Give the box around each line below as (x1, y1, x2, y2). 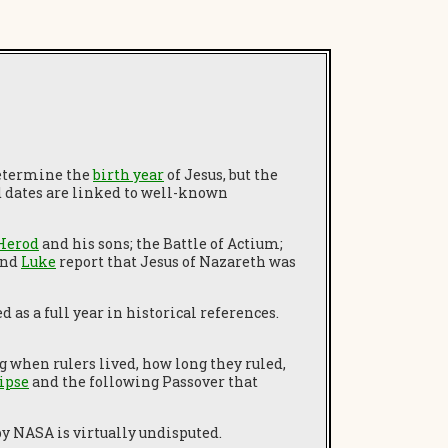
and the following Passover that (29, 372, 258, 391)
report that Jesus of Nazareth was (56, 252, 296, 271)
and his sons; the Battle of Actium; (39, 234, 283, 253)
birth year (93, 165, 164, 184)
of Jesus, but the (164, 165, 278, 184)
